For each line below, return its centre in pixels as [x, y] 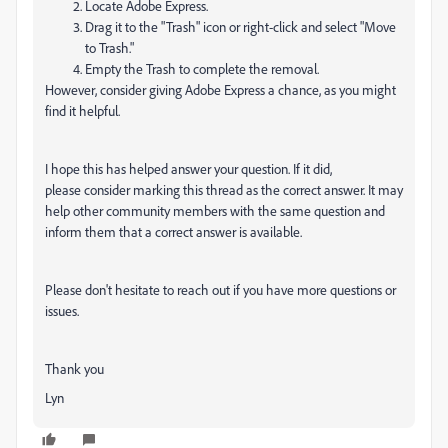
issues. [62, 310]
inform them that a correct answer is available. [173, 231]
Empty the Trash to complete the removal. [202, 68]
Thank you [74, 368]
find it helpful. [82, 110]
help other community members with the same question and [215, 210]
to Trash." [109, 47]
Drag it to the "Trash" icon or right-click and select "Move [240, 26]
